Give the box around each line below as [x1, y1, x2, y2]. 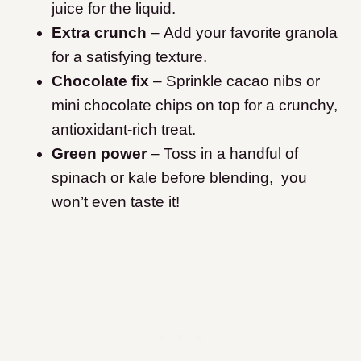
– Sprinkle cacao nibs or [153, 73, 320, 90]
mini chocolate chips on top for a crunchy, [52, 97, 338, 114]
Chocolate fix [52, 73, 153, 90]
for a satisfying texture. [52, 48, 207, 66]
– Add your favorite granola [147, 24, 338, 42]
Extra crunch [52, 24, 147, 42]
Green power [52, 145, 151, 163]
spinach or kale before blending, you [52, 169, 307, 187]
